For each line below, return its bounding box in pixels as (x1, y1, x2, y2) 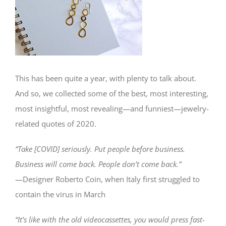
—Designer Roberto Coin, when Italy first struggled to (15, 174, 200, 184)
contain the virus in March (15, 189, 105, 199)
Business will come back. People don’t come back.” (15, 158, 181, 169)
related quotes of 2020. (15, 118, 96, 129)
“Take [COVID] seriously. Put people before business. (15, 143, 185, 154)
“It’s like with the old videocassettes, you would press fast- (15, 214, 205, 224)
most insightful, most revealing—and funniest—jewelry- (15, 103, 209, 114)
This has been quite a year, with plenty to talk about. (15, 73, 196, 83)
